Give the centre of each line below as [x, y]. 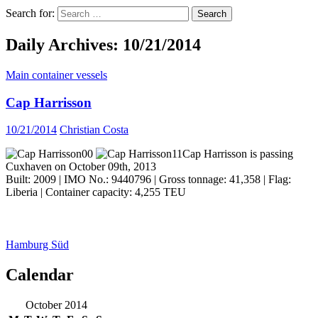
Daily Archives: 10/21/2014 [103, 44]
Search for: [30, 13]
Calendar [40, 275]
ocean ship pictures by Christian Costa [146, 289]
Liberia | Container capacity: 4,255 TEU [96, 192]
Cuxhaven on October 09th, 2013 [81, 167]
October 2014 [56, 305]
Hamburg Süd [37, 245]
